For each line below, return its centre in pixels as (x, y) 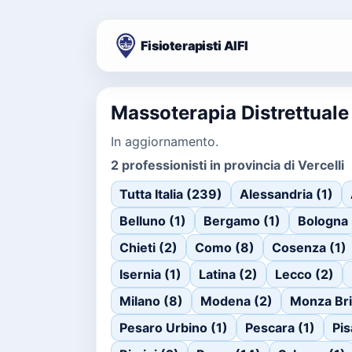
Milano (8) (151, 301)
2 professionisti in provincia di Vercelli (227, 165)
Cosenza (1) (309, 247)
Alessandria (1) (286, 194)
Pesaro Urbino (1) (174, 328)
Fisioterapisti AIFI (194, 46)
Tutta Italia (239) (171, 194)
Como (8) (225, 247)
